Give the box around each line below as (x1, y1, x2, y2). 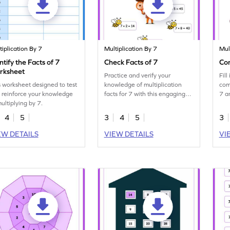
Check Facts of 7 (104, 58, 158, 67)
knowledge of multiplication (104, 81, 182, 89)
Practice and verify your (104, 72, 171, 80)
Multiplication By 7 (104, 45, 158, 53)
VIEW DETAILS (104, 130, 154, 139)
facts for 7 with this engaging (104, 90, 186, 98)
